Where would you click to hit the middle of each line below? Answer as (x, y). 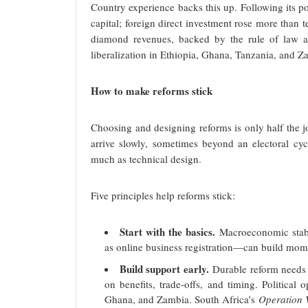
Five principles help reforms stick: (163, 196)
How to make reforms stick (152, 91)
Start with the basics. (168, 232)
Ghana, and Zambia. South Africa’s (181, 299)
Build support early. (164, 269)
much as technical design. (146, 159)
